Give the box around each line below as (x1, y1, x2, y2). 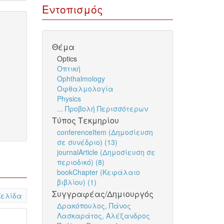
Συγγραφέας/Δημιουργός (51, 188, 153, 199)
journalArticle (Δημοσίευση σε (56, 147, 155, 157)
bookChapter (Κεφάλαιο (56, 167, 140, 177)
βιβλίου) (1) (56, 177, 96, 187)
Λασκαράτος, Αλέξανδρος (56, 210, 150, 220)
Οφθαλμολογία (56, 83, 113, 93)
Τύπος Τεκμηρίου (51, 114, 119, 126)
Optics (56, 53, 77, 63)
